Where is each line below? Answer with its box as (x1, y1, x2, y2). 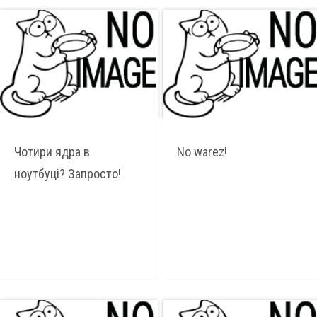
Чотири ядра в (14, 144, 90, 159)
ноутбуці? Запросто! (14, 166, 121, 181)
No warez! (176, 144, 227, 159)
